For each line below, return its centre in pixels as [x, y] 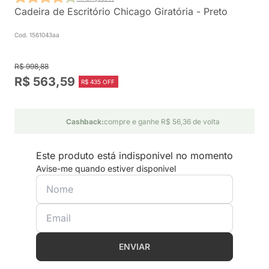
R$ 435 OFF [98, 82]
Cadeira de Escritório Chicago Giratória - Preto [121, 11]
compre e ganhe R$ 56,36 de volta [162, 122]
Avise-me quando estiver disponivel [106, 168]
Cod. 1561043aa [37, 35]
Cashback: [85, 122]
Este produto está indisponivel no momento [134, 156]
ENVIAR [134, 246]
